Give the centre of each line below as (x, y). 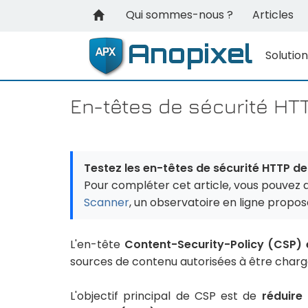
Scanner (107, 202)
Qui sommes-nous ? (179, 15)
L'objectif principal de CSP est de (166, 296)
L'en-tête (97, 244)
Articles (273, 15)
